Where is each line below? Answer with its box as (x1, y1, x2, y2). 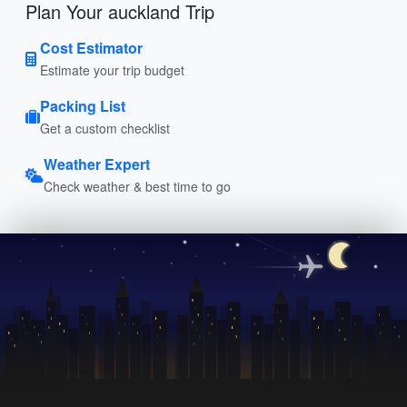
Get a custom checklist (40, 118, 170, 137)
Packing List (40, 94, 125, 116)
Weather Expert (44, 153, 150, 174)
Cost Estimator (40, 36, 143, 58)
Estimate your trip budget (40, 60, 184, 79)
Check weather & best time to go (44, 176, 231, 195)
